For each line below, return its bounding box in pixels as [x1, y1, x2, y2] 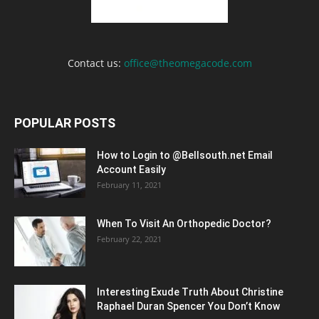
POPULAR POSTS [14, 115, 115, 130]
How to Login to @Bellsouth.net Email [97, 149, 273, 161]
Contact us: [67, 56, 124, 70]
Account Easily [97, 163, 166, 175]
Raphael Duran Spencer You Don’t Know [97, 300, 280, 312]
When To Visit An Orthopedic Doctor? [97, 217, 271, 229]
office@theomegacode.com [123, 56, 252, 70]
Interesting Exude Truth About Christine [97, 286, 283, 298]
